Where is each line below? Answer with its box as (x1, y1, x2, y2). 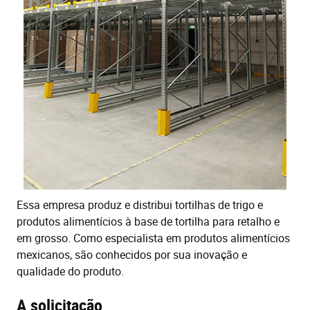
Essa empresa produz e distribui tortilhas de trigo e (17, 197, 263, 212)
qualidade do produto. (17, 263, 124, 279)
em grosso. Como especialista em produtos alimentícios (17, 230, 290, 246)
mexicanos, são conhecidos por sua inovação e (17, 246, 247, 262)
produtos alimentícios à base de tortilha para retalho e (17, 213, 280, 229)
